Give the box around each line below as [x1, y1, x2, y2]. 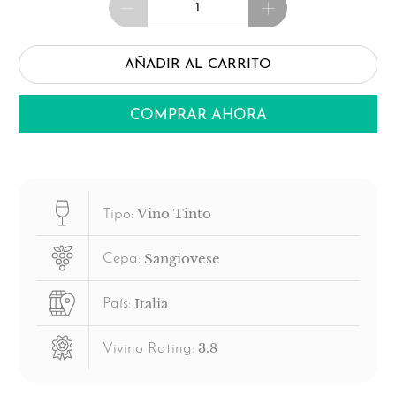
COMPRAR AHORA [129, 108, 267, 124]
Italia [133, 294, 168, 312]
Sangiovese [143, 249, 220, 267]
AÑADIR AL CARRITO [125, 57, 271, 72]
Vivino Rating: [102, 340, 194, 356]
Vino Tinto [136, 205, 211, 223]
